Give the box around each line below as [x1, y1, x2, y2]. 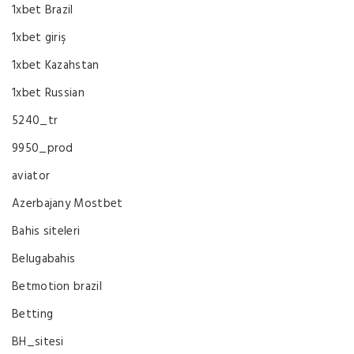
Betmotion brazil [12, 277, 102, 296]
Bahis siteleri [12, 222, 81, 241]
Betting [12, 305, 54, 324]
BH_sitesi [12, 333, 64, 352]
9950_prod [12, 139, 73, 158]
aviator [12, 167, 51, 186]
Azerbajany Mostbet [12, 194, 123, 213]
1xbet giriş [12, 28, 66, 47]
